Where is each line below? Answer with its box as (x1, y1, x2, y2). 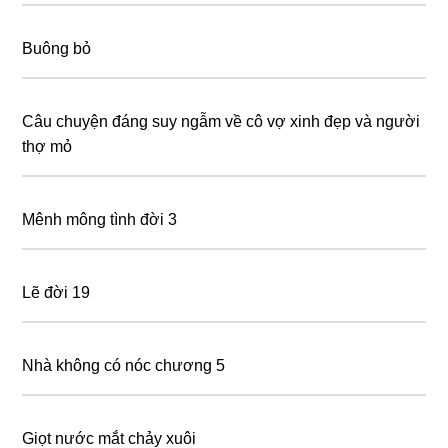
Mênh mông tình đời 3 (22, 211, 178, 229)
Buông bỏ (22, 40, 92, 58)
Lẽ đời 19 (22, 284, 91, 302)
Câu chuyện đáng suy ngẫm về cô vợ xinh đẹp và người (22, 113, 421, 131)
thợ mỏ (22, 138, 73, 156)
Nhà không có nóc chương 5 (22, 357, 226, 375)
